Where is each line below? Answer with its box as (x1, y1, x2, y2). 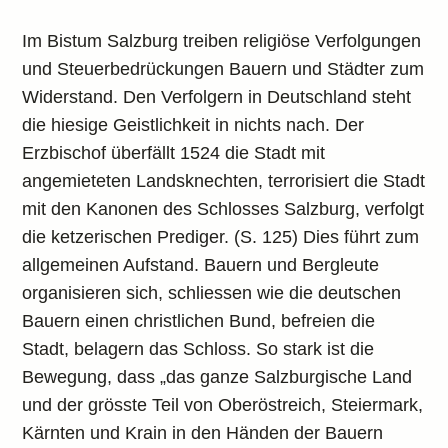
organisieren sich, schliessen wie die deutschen (22, 283, 402, 303)
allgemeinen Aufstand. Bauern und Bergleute (22, 255, 380, 275)
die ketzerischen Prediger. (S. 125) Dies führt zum (22, 227, 420, 247)
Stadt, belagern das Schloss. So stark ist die (22, 339, 375, 359)
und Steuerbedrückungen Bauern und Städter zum (22, 59, 425, 79)
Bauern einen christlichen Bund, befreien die (22, 311, 376, 331)
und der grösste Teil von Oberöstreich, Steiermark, (22, 395, 424, 415)
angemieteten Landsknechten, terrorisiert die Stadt (22, 171, 426, 191)
